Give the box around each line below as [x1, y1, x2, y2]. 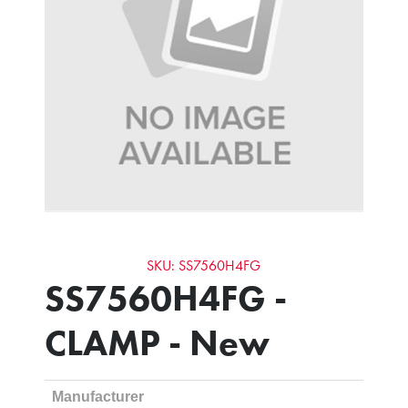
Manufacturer [51, 388, 144, 404]
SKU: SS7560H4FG [147, 255, 261, 275]
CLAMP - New [44, 319, 270, 366]
